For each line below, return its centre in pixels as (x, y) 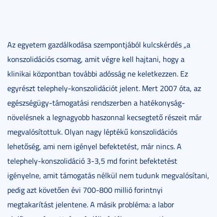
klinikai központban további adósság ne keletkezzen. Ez (98, 73)
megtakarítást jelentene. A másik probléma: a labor (91, 204)
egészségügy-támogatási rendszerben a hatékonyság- (96, 102)
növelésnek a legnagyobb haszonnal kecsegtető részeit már (105, 117)
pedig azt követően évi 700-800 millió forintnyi (85, 190)
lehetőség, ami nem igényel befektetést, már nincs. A (94, 146)
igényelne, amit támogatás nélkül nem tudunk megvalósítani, (108, 175)
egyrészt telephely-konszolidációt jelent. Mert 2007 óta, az (104, 88)
